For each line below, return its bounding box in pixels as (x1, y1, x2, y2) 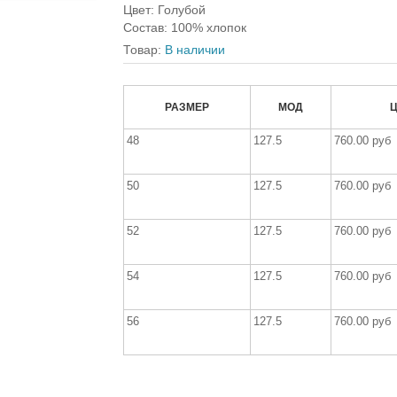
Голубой (158, 2, 206, 17)
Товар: (123, 42, 165, 57)
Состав (123, 19, 164, 35)
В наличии (165, 42, 225, 57)
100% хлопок (171, 19, 246, 35)
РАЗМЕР (165, 100, 209, 113)
